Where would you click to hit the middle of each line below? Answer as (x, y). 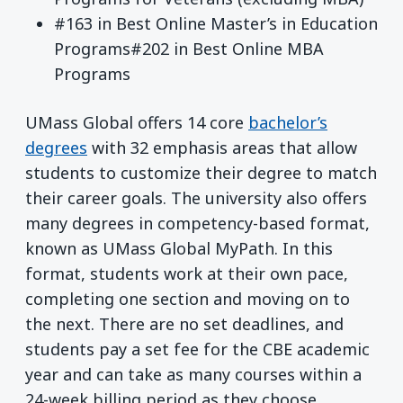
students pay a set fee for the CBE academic (197, 349)
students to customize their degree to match (201, 172)
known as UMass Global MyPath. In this (179, 248)
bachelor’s (288, 122)
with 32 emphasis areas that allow (222, 147)
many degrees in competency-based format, (197, 223)
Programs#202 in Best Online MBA (189, 49)
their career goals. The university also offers (196, 197)
